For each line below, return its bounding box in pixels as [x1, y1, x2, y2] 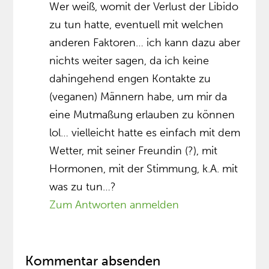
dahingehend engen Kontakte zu [49, 72, 211, 86]
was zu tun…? [49, 180, 116, 194]
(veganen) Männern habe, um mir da [49, 90, 228, 104]
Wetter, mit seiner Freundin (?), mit [49, 144, 218, 158]
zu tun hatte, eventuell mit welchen [49, 18, 224, 32]
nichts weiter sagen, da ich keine [49, 54, 210, 68]
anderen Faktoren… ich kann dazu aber [49, 36, 241, 50]
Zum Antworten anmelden [49, 198, 180, 212]
